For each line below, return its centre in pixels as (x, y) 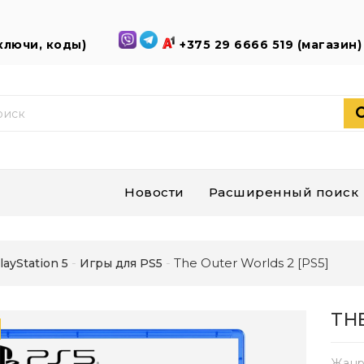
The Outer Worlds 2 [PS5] (251, 263)
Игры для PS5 (121, 264)
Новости (154, 193)
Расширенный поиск (283, 193)
